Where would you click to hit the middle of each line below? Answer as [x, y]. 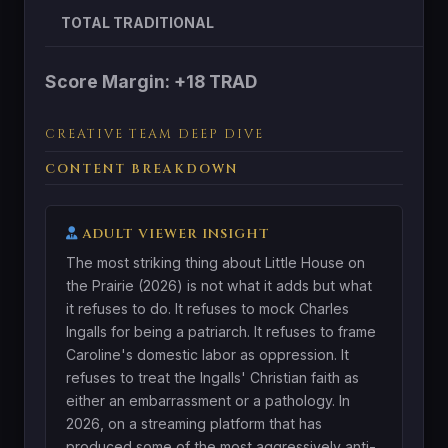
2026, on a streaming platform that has [194, 423]
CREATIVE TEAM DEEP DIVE [154, 134]
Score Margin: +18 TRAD [151, 81]
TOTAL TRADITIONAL [137, 22]
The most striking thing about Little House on [215, 262]
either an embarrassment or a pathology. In [208, 400]
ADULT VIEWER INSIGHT [174, 233]
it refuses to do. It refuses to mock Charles [207, 308]
